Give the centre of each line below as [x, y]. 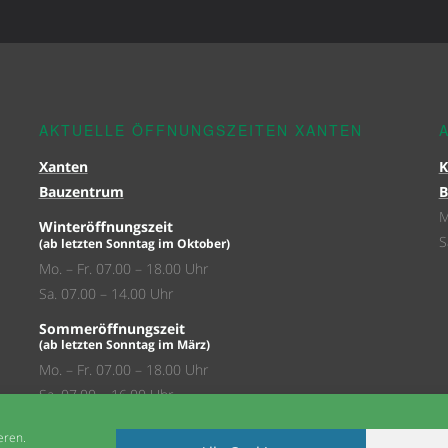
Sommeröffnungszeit [111, 328]
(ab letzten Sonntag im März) [124, 344]
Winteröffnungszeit [105, 226]
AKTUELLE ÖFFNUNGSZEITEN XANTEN [200, 130]
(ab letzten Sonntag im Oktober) [134, 243]
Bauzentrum [81, 191]
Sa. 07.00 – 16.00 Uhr [105, 394]
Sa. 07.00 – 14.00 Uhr [105, 293]
